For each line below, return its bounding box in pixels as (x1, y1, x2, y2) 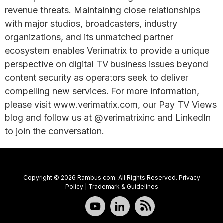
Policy (65, 183, 83, 190)
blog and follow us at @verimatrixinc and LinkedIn (5, 112, 211, 123)
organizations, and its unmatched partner (5, 32, 173, 42)
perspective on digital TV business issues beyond (5, 59, 208, 69)
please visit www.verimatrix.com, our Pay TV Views (5, 99, 217, 110)
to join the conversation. (5, 126, 104, 136)
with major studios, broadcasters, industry (5, 18, 177, 29)
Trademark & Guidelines (88, 183, 158, 190)
